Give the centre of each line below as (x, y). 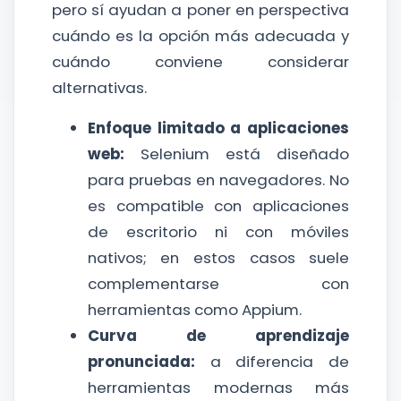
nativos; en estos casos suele (218, 258)
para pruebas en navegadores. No (218, 180)
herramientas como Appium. (194, 310)
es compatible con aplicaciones (218, 206)
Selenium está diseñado (237, 154)
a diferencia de (272, 362)
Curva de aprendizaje (218, 336)
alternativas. (99, 88)
